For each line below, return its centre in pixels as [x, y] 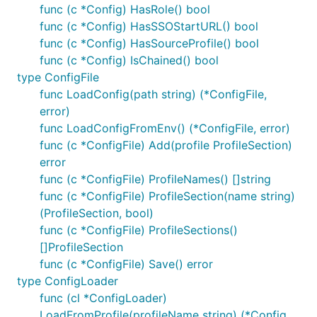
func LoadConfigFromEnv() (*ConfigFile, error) [165, 128]
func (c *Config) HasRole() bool [125, 9]
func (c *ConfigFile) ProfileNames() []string [155, 179]
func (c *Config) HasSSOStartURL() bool [149, 26]
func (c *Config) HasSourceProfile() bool [149, 43]
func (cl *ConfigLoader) [103, 298]
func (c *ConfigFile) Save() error [126, 264]
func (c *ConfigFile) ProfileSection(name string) [167, 196]
